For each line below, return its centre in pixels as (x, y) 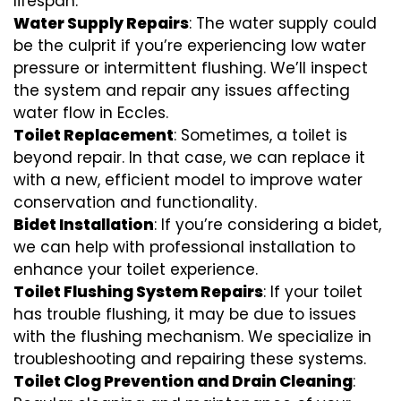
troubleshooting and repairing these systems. (190, 358)
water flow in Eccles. (91, 112)
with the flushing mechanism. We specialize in (192, 336)
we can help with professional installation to (184, 247)
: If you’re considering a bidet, (268, 224)
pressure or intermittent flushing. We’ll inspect (191, 68)
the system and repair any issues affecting (182, 90)
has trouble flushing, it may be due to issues (185, 314)
